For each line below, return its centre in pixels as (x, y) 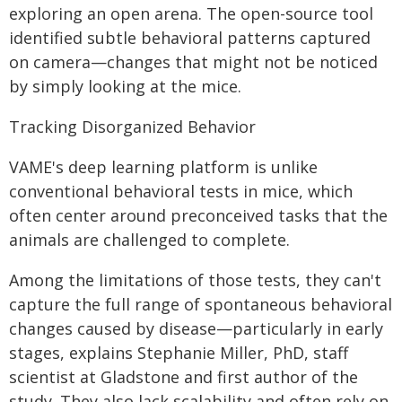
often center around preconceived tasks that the (198, 215)
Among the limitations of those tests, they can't (195, 280)
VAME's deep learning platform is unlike (163, 167)
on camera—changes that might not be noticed (193, 62)
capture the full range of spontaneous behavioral (201, 304)
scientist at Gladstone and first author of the (184, 377)
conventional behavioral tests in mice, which (181, 191)
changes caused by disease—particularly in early (196, 328)
